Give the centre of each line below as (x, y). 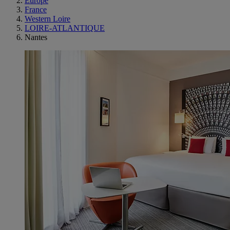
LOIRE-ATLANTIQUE (65, 28)
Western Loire (47, 19)
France (36, 9)
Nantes (36, 37)
